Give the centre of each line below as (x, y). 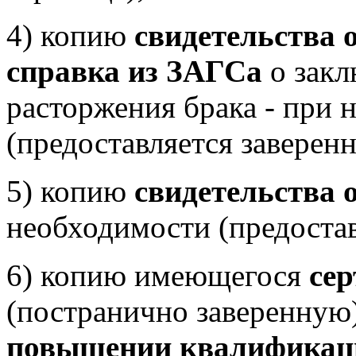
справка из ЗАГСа (134, 71)
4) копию (70, 35)
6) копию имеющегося (158, 275)
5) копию (70, 191)
